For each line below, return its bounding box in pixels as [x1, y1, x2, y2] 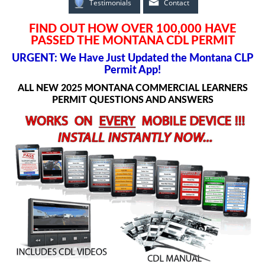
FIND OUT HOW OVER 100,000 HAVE [29, 22, 236, 35]
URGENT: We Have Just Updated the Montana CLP [12, 53, 253, 64]
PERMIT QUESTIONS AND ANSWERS [51, 95, 214, 105]
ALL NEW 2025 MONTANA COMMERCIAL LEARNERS [17, 83, 248, 93]
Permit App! [104, 64, 161, 76]
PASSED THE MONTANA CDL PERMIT [30, 34, 235, 47]
